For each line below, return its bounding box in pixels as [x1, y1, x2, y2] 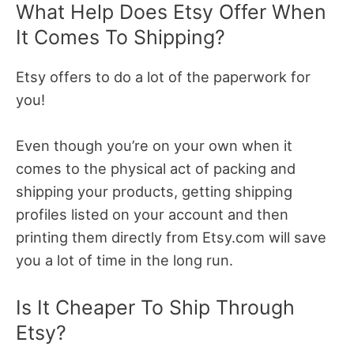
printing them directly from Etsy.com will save [16, 228, 326, 246]
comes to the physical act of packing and [16, 159, 296, 177]
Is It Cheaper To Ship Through [16, 296, 295, 320]
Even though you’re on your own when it [16, 136, 292, 154]
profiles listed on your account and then [16, 205, 288, 223]
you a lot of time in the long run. [16, 250, 233, 269]
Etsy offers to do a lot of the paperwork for [16, 67, 311, 85]
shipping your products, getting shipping [16, 182, 292, 200]
